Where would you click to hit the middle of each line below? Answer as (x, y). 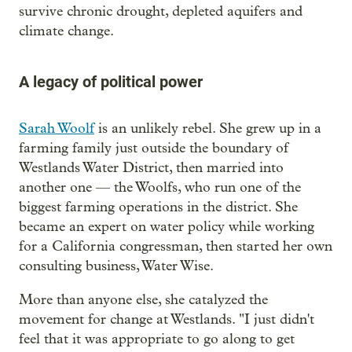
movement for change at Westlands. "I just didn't (167, 320)
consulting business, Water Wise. (116, 266)
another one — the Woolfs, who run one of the (160, 188)
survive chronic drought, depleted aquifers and (161, 12)
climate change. (66, 31)
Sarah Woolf (57, 129)
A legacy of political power (111, 82)
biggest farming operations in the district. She (158, 207)
